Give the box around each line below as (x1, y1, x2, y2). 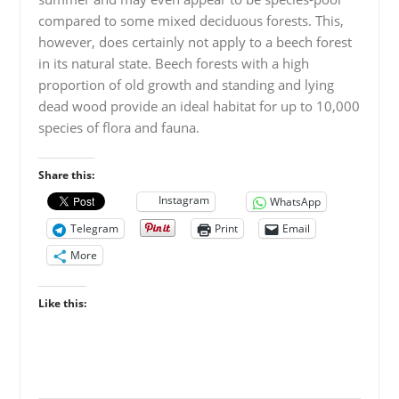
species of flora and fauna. (37, 118, 199, 136)
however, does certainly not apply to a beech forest (37, 32, 352, 51)
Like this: (37, 296, 86, 311)
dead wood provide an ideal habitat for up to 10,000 (37, 96, 360, 115)
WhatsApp (269, 194, 321, 209)
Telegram (69, 221, 118, 236)
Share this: (37, 167, 94, 183)
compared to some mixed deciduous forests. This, (37, 11, 344, 29)
